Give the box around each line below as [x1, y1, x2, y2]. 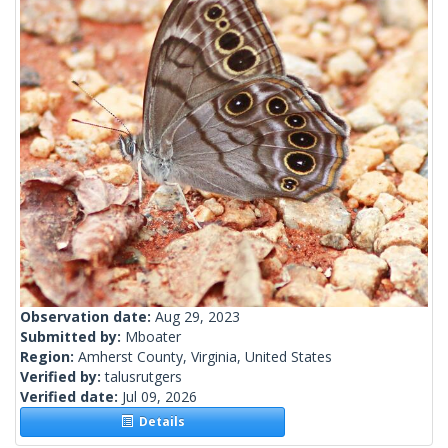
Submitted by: [20, 327, 125, 347]
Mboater [125, 327, 181, 347]
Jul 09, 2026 [122, 387, 197, 407]
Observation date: [20, 307, 155, 327]
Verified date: [20, 387, 122, 407]
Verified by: [20, 367, 105, 387]
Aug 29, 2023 [155, 307, 240, 327]
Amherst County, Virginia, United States [78, 347, 332, 367]
